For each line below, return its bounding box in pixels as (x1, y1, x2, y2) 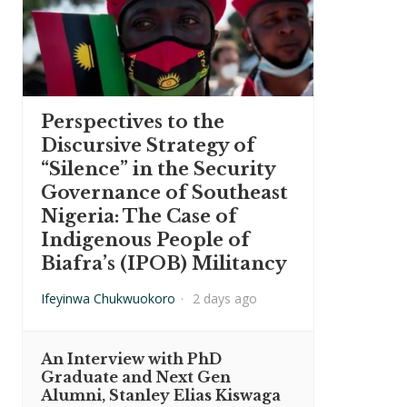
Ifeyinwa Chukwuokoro (41, 290, 175, 307)
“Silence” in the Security (41, 158, 275, 180)
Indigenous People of (41, 229, 250, 251)
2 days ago (193, 290, 257, 307)
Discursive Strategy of (41, 134, 255, 156)
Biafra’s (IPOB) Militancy (41, 253, 287, 274)
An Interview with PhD (41, 350, 222, 368)
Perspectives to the (41, 111, 224, 133)
